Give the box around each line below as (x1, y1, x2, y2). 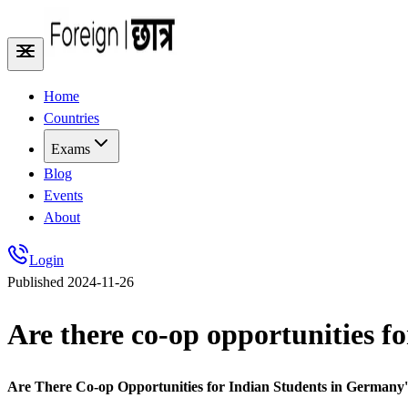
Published (7, 274, 67, 290)
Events (44, 188, 83, 203)
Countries (44, 110, 99, 126)
